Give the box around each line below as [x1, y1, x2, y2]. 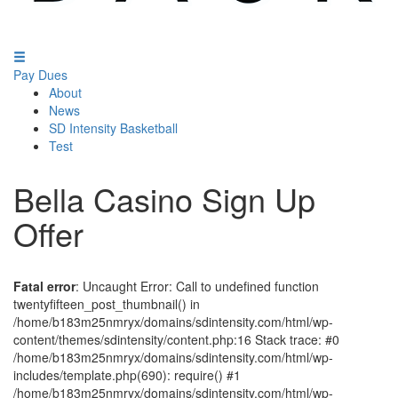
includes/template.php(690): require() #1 [13, 366, 241, 384]
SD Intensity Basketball [49, 119, 178, 137]
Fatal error [13, 277, 76, 295]
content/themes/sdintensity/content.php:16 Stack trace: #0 [13, 330, 339, 348]
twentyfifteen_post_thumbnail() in [13, 295, 200, 313]
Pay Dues [13, 66, 68, 84]
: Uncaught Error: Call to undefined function [76, 277, 319, 295]
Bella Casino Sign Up [13, 176, 315, 221]
